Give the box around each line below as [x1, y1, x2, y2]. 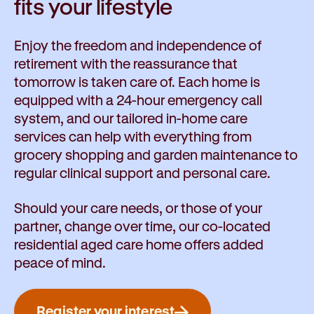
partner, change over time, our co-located [14, 218, 271, 235]
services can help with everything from [14, 128, 252, 145]
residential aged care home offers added [14, 236, 264, 253]
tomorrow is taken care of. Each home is [14, 74, 260, 90]
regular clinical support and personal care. [14, 165, 271, 182]
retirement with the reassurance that [14, 55, 238, 72]
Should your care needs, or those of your [14, 200, 262, 217]
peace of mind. [14, 254, 106, 271]
